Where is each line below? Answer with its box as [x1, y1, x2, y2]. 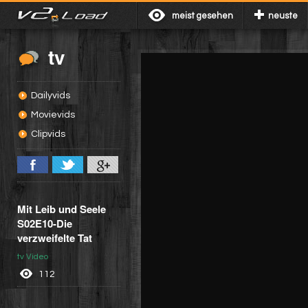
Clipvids [31, 129, 65, 140]
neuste [268, 11, 298, 21]
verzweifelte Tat [17, 230, 92, 245]
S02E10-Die [17, 215, 72, 231]
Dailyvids [31, 91, 70, 101]
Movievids [31, 110, 75, 120]
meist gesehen [172, 11, 233, 21]
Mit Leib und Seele [17, 201, 106, 217]
